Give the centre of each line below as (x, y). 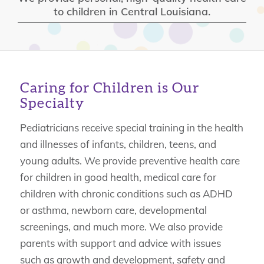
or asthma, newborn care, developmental (113, 210)
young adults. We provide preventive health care (130, 161)
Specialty (52, 103)
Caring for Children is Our (109, 88)
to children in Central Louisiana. (132, 12)
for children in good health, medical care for (118, 177)
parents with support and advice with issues (120, 243)
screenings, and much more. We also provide (121, 227)
